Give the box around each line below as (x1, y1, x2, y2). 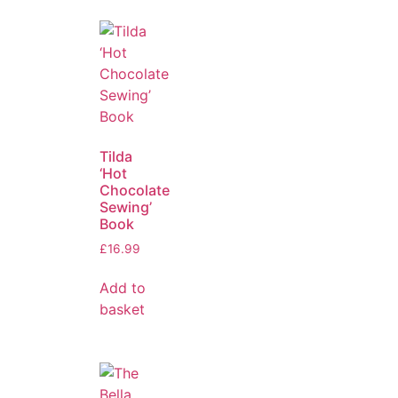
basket (99, 300, 145, 319)
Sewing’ (99, 197, 152, 216)
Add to (99, 279, 146, 298)
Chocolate (99, 180, 170, 199)
